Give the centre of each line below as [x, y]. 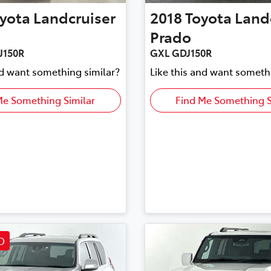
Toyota [208, 18]
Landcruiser [74, 18]
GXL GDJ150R [181, 53]
